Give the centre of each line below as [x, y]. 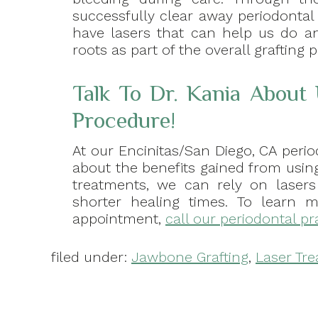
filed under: [91, 257]
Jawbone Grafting [190, 257]
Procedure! [124, 120]
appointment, [119, 219]
